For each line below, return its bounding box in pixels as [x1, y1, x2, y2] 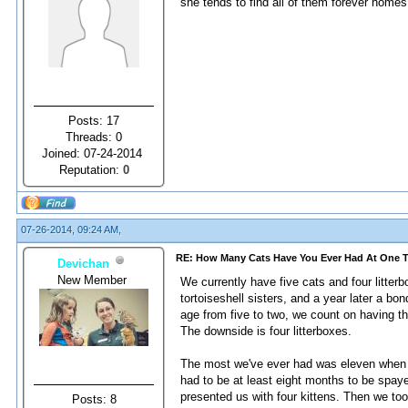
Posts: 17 [68, 113, 119, 127]
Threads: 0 [66, 129, 122, 144]
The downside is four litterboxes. [180, 324, 352, 338]
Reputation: [58, 162, 123, 177]
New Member [57, 272, 130, 287]
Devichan [56, 256, 109, 270]
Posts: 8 [71, 392, 117, 406]
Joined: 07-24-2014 [42, 146, 146, 160]
